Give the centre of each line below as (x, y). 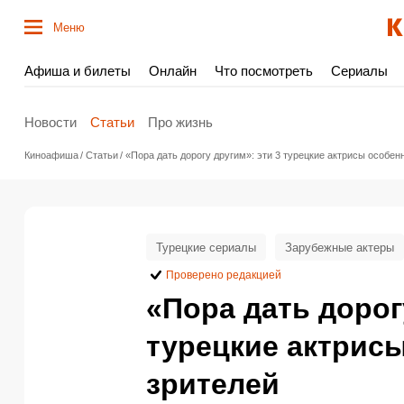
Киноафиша (51, 155)
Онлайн (173, 71)
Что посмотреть (264, 71)
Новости (50, 122)
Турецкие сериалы (206, 247)
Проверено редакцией (224, 275)
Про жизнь (180, 122)
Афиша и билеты (78, 71)
